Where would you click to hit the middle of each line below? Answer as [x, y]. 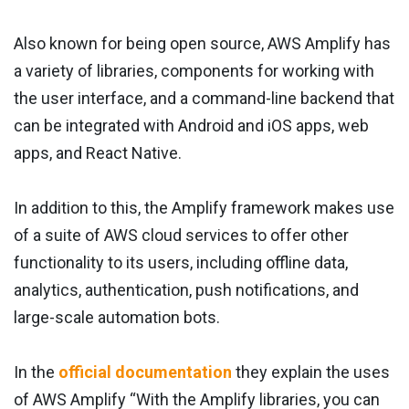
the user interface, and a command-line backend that [204, 99]
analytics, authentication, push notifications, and [186, 290]
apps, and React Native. [98, 153]
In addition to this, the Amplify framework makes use [204, 208]
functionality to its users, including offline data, [181, 263]
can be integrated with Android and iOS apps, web [191, 126]
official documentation [145, 372]
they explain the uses [311, 372]
